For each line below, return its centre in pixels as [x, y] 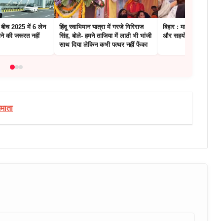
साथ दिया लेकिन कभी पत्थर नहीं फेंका [103, 45]
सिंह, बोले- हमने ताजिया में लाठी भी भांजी [105, 36]
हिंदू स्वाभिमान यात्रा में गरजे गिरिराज [101, 27]
